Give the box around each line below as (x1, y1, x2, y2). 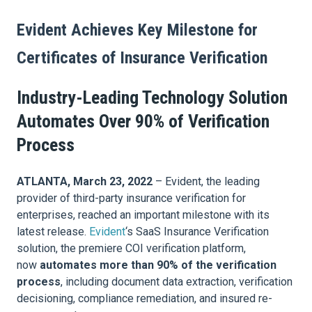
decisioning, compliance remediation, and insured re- (17, 291, 272, 305)
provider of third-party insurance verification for (17, 191, 246, 205)
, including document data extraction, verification (61, 274, 292, 288)
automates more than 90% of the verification (40, 258, 276, 272)
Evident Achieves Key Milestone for (17, 19, 258, 40)
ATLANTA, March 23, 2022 (17, 174, 153, 188)
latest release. (17, 224, 89, 238)
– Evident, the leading (153, 174, 260, 188)
